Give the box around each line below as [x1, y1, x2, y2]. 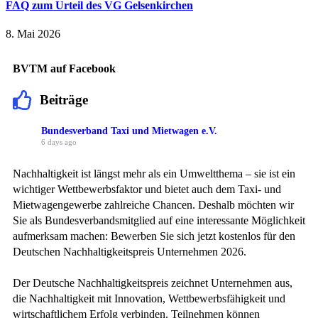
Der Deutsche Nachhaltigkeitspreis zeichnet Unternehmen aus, [13, 277, 292, 290]
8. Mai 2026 [6, 27, 60, 40]
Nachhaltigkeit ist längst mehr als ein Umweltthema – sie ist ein [13, 168, 295, 180]
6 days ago [41, 137, 77, 146]
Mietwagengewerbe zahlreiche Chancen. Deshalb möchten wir [13, 199, 294, 212]
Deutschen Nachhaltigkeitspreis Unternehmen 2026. [13, 246, 246, 258]
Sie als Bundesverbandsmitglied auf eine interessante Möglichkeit [13, 214, 305, 227]
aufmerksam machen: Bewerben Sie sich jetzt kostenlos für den [13, 230, 295, 243]
